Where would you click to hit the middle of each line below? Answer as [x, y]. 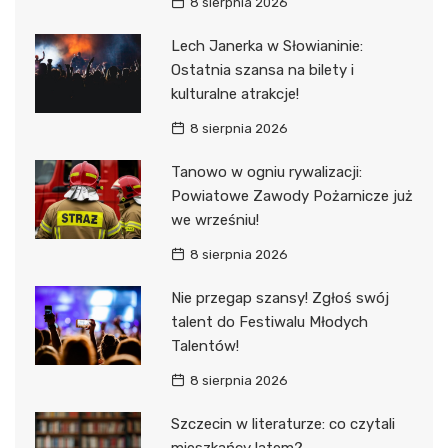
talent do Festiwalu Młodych [269, 321]
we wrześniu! [214, 219]
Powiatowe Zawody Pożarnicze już [291, 195]
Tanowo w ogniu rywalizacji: [266, 171]
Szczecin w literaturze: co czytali [282, 423]
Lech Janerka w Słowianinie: [266, 45]
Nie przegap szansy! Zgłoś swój [279, 297]
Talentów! [204, 345]
